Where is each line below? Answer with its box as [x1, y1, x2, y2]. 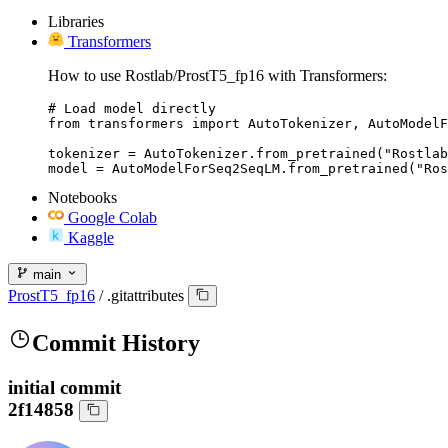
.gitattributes [107, 287, 184, 305]
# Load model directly [48, 100, 216, 116]
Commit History [32, 330, 200, 357]
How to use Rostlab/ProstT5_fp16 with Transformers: [48, 66, 387, 84]
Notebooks [48, 188, 117, 206]
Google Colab [68, 208, 157, 226]
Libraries [48, 12, 104, 30]
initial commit [8, 377, 121, 399]
